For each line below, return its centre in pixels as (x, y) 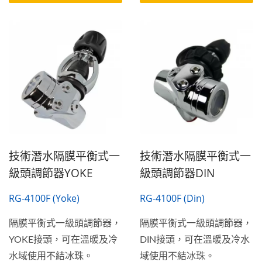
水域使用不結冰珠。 (51, 256)
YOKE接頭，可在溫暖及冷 (63, 239)
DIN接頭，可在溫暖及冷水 (195, 239)
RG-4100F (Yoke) (44, 198)
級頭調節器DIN (177, 173)
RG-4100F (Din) (172, 198)
